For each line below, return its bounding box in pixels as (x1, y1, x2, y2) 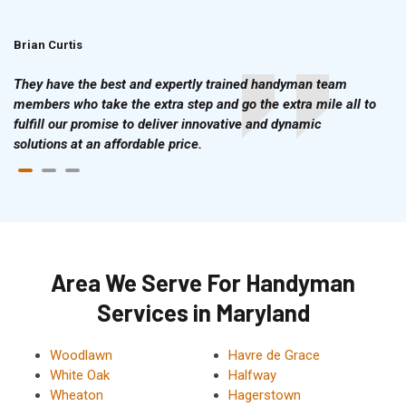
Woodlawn (50, 346, 112, 363)
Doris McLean (249, 37, 329, 52)
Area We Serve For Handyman (51, 267, 355, 296)
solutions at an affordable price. (14, 135, 202, 152)
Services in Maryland (96, 297, 310, 326)
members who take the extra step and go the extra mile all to (14, 95, 376, 112)
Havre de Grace (227, 346, 320, 363)
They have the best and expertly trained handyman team (14, 75, 347, 92)
